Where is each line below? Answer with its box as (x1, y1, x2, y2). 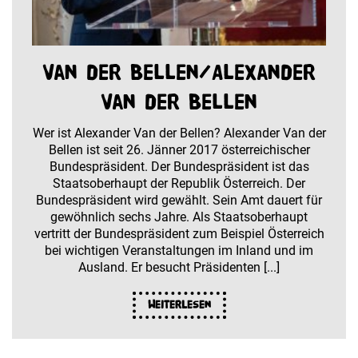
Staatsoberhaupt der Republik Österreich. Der (53, 175, 305, 191)
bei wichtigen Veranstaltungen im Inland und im (45, 242, 313, 258)
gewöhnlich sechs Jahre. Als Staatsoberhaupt (50, 209, 308, 225)
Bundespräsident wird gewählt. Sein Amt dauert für (36, 192, 322, 208)
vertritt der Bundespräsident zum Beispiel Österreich (34, 225, 324, 241)
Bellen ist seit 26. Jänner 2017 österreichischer (48, 141, 310, 157)
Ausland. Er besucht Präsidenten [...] (78, 259, 280, 275)
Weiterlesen (147, 298, 211, 311)
